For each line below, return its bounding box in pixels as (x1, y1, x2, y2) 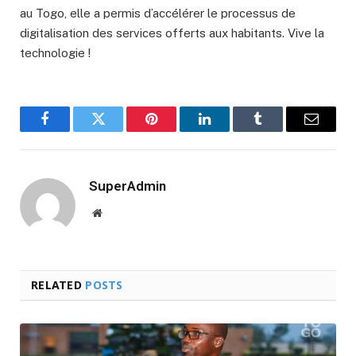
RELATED (31, 277, 86, 292)
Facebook (44, 123, 99, 138)
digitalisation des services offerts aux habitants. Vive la (20, 25, 324, 40)
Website (101, 206, 137, 218)
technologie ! (20, 45, 91, 60)
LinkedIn (203, 123, 256, 138)
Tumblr (257, 123, 299, 138)
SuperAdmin (89, 177, 166, 194)
